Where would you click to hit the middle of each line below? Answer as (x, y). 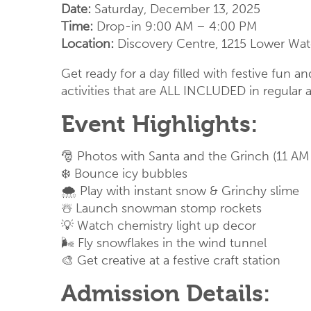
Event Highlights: (159, 124)
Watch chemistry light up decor (167, 225)
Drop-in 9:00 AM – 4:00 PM (175, 26)
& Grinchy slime (254, 191)
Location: (87, 43)
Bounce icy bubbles (131, 173)
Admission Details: (166, 293)
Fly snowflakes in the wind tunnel (172, 243)
